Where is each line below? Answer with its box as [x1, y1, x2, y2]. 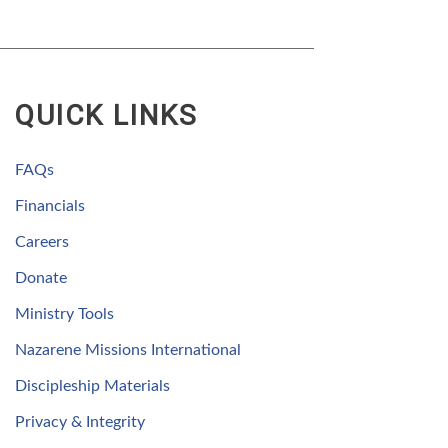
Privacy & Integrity [15, 413, 145, 430]
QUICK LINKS [15, 98, 198, 132]
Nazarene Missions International [15, 341, 241, 358]
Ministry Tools [15, 305, 114, 322]
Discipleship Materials [15, 377, 170, 394]
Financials [15, 197, 85, 214]
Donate [15, 269, 67, 286]
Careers [15, 233, 69, 250]
